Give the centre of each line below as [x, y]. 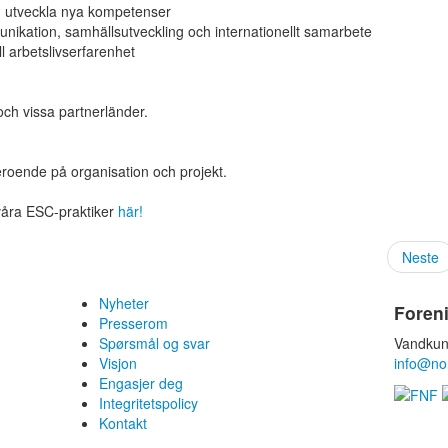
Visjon [118, 362]
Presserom [133, 322]
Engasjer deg [141, 382]
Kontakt [123, 422]
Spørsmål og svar [154, 342]
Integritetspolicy [148, 402]
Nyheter [124, 302]
